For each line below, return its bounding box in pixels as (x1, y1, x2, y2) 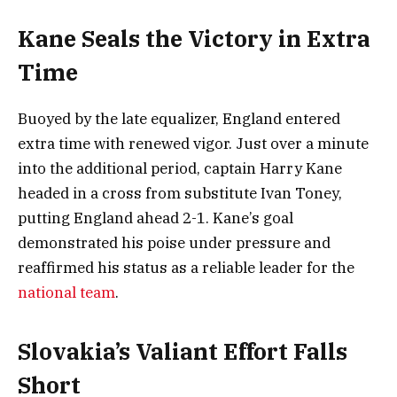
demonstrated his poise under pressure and (18, 232, 331, 253)
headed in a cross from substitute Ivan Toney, (18, 183, 342, 203)
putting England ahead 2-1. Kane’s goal (18, 207, 293, 228)
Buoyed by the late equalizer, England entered (18, 108, 340, 128)
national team (18, 282, 115, 302)
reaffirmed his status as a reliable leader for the (18, 257, 354, 277)
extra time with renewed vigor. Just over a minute (18, 133, 369, 153)
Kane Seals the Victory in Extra (18, 23, 370, 53)
